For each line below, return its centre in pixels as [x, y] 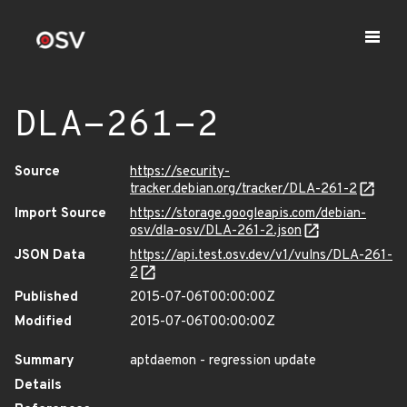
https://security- [180, 172]
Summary [45, 361]
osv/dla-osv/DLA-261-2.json [216, 231]
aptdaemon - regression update [223, 361]
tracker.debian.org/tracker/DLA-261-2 [243, 189]
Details [38, 386]
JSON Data [50, 256]
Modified [43, 322]
